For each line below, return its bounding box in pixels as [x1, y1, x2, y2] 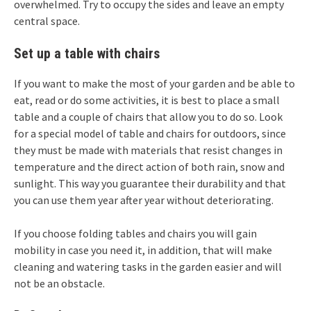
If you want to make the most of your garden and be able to [14, 76, 295, 91]
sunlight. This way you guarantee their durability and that [14, 176, 286, 191]
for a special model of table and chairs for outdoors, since [14, 126, 286, 141]
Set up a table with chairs [14, 45, 160, 62]
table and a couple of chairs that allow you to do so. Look [14, 110, 283, 124]
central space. [14, 14, 80, 28]
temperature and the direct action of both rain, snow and [14, 160, 285, 174]
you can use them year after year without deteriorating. [14, 193, 274, 208]
